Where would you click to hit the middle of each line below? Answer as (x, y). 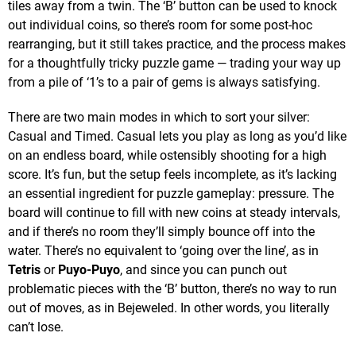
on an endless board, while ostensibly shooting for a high (167, 156)
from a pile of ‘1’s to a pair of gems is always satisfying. (164, 83)
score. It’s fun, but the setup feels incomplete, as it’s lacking (172, 175)
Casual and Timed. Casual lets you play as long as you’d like (177, 137)
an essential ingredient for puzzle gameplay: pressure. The (171, 194)
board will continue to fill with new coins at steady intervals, (174, 213)
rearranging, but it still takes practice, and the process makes (177, 44)
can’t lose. (36, 327)
